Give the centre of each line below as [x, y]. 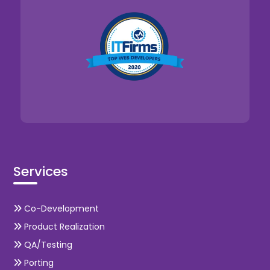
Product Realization [64, 226]
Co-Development [61, 208]
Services [41, 172]
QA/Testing [47, 244]
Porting [38, 262]
